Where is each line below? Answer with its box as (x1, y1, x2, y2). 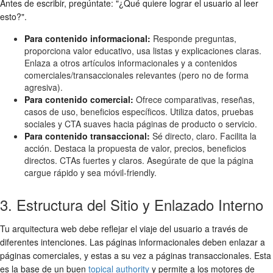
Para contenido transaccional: (24, 129, 150, 142)
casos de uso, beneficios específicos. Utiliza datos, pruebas (24, 105, 253, 118)
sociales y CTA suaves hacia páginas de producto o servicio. (24, 117, 257, 130)
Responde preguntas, (151, 32, 236, 44)
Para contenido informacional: (24, 32, 151, 44)
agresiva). (24, 80, 63, 93)
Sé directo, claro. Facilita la (150, 129, 257, 142)
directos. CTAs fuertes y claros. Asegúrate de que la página (24, 154, 253, 166)
